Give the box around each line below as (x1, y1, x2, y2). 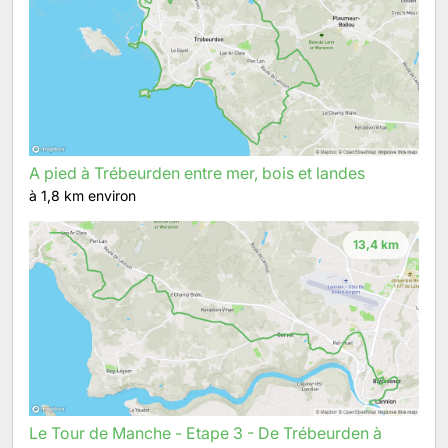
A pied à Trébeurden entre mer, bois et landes (29, 163, 365, 183)
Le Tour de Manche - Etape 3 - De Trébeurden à (29, 423, 382, 443)
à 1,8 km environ (29, 187, 136, 204)
